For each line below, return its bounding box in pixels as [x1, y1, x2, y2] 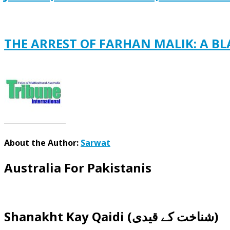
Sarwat [81, 137, 110, 149]
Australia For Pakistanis [4, 159, 151, 177]
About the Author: [4, 137, 81, 149]
